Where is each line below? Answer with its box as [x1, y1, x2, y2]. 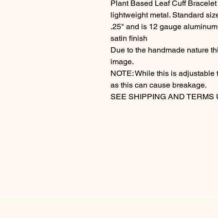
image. [110, 57, 134, 66]
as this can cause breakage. [110, 80, 207, 90]
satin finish [110, 34, 147, 43]
